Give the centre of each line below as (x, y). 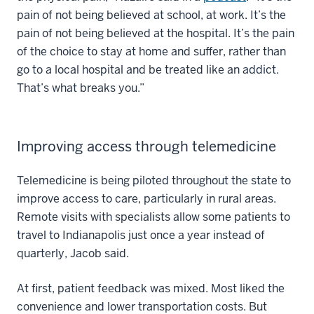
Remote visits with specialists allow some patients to (153, 217)
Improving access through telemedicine (146, 147)
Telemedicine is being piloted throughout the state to (154, 181)
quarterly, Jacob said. (73, 254)
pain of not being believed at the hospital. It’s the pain (156, 34)
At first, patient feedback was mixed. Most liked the (151, 289)
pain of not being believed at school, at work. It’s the (151, 15)
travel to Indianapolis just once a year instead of (141, 235)
